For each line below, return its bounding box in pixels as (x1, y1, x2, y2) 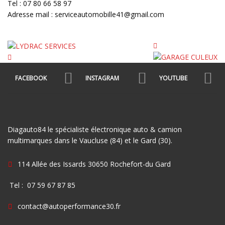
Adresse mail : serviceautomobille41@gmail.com (8, 10, 164, 19)
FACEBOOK (15, 74, 47, 83)
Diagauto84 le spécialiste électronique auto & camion (8, 125, 182, 135)
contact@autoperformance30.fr (18, 201, 121, 211)
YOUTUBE (159, 74, 187, 83)
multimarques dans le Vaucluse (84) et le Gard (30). (8, 136, 172, 146)
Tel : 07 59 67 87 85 (8, 180, 75, 190)
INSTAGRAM (85, 74, 119, 83)
